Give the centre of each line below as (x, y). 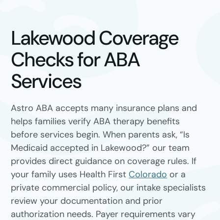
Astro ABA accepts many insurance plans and (104, 108)
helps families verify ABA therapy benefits (96, 121)
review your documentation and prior (87, 201)
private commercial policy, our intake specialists (109, 188)
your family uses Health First (70, 174)
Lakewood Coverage (95, 38)
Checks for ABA (75, 59)
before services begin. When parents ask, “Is (100, 135)
